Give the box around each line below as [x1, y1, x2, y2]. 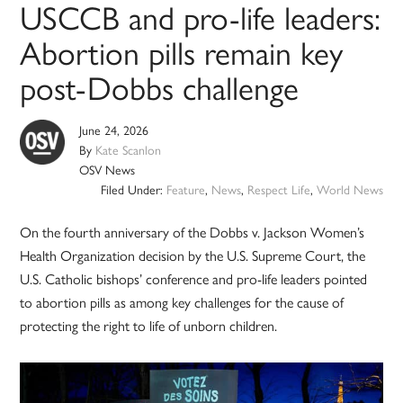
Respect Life [246, 180, 310, 199]
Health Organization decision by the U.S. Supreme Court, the [20, 245, 366, 266]
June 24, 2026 [79, 121, 149, 139]
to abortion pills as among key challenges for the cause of [20, 291, 345, 313]
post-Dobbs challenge [20, 63, 300, 111]
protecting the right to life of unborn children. [20, 315, 278, 336]
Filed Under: [100, 180, 166, 199]
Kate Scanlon [95, 140, 162, 159]
